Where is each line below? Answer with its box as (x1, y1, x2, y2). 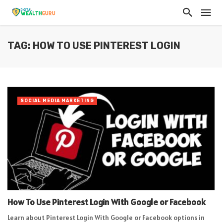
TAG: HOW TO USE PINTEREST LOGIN (7, 40, 180, 52)
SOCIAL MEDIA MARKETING (20, 98, 94, 103)
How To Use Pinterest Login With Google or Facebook (7, 196, 206, 208)
